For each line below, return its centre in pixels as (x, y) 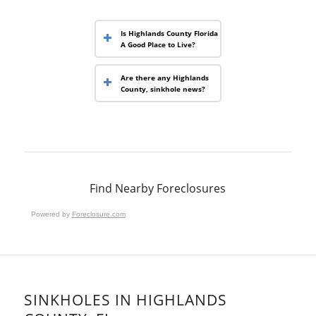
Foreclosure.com (98, 214)
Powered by (51, 214)
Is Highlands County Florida (169, 33)
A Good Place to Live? (158, 44)
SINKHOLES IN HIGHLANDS (125, 300)
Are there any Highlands (164, 78)
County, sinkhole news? (163, 89)
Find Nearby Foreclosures (158, 188)
